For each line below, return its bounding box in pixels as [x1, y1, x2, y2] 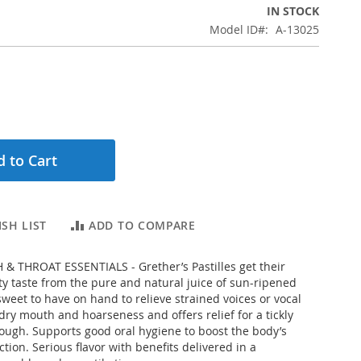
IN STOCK [267, 3, 319, 19]
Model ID [210, 22, 258, 38]
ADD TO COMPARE [89, 218, 196, 234]
